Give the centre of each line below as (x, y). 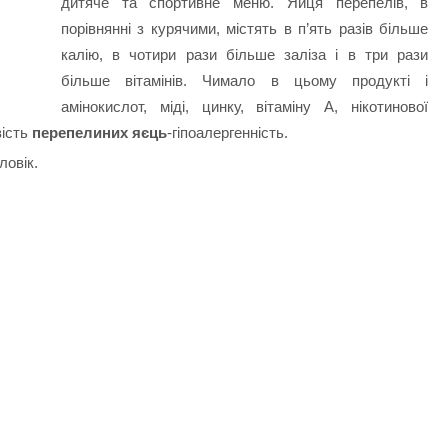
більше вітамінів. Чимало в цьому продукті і (244, 81)
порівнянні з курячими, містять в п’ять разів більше (244, 29)
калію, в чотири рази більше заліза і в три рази (244, 55)
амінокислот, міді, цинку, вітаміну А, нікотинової (244, 107)
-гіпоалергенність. (228, 133)
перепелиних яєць (100, 133)
